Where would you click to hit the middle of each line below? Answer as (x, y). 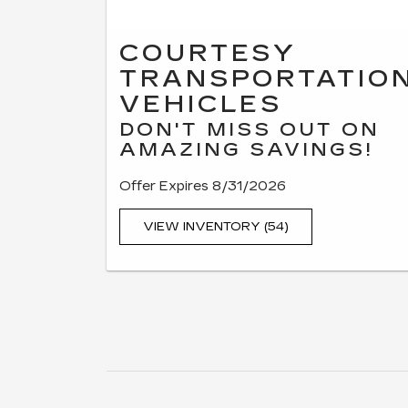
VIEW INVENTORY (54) (216, 227)
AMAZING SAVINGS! (246, 150)
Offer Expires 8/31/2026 (203, 187)
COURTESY (209, 54)
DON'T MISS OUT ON (250, 130)
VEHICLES (201, 105)
